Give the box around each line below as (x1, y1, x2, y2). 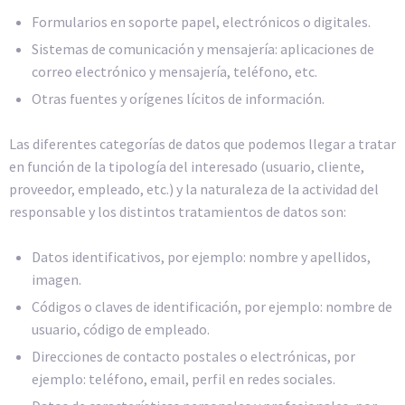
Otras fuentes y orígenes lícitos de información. (32, 89, 325, 108)
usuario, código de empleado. (32, 320, 210, 339)
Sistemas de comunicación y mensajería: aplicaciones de (32, 39, 374, 58)
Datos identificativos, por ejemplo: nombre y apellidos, (32, 248, 371, 267)
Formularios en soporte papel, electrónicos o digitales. (32, 12, 371, 31)
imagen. (32, 270, 81, 289)
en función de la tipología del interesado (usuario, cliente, (9, 156, 364, 175)
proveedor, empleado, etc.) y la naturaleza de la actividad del (9, 179, 379, 198)
